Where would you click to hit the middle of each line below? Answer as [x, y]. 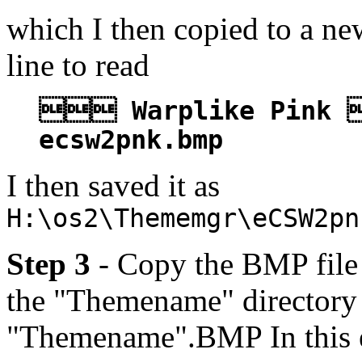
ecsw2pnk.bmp [131, 140]
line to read [78, 65]
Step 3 [48, 264]
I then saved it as [113, 186]
